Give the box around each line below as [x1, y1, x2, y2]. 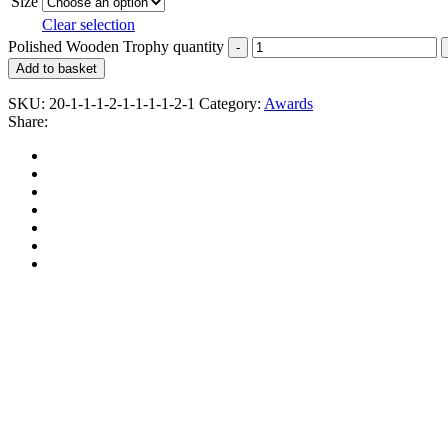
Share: [8, 112, 48, 130]
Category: [199, 94, 261, 112]
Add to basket [16, 60, 97, 76]
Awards [264, 94, 313, 112]
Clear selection [42, 15, 135, 33]
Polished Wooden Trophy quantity [8, 37, 224, 55]
